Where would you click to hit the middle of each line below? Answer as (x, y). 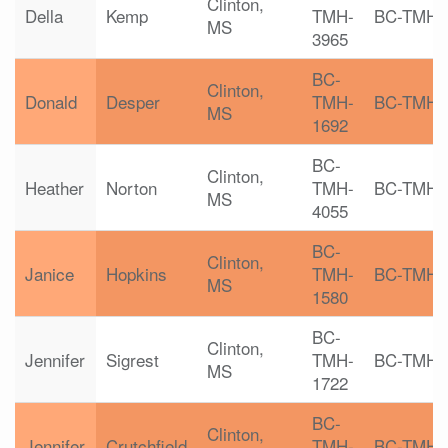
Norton (131, 187)
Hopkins (136, 273)
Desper (133, 101)
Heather (54, 187)
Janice (49, 273)
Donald (51, 101)
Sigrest (132, 359)
